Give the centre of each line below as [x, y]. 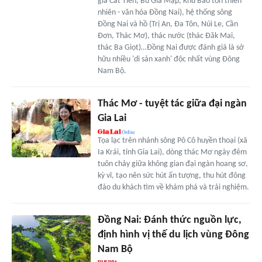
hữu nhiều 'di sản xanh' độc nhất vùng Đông [168, 59]
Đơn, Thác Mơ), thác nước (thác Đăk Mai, [166, 36]
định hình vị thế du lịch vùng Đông [173, 235]
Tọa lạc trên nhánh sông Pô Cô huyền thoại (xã [172, 140]
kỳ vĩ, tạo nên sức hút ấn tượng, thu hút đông [171, 175]
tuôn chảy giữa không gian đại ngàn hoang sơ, [173, 164]
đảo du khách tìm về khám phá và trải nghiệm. [173, 187]
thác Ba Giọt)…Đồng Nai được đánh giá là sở [170, 47]
